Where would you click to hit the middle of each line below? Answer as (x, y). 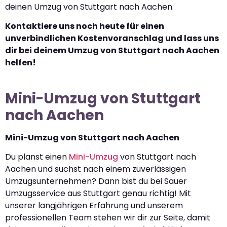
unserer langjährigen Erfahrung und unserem (94, 206)
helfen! (21, 63)
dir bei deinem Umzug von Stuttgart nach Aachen (112, 51)
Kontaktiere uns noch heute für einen (85, 26)
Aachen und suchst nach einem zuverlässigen (96, 169)
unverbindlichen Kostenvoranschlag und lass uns (112, 39)
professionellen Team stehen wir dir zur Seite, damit (108, 218)
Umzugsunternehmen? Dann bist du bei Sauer (96, 181)
